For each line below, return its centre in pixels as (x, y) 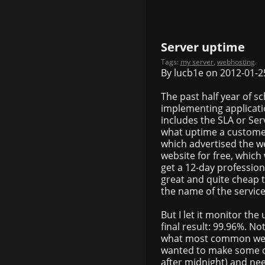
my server (197, 62)
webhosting (236, 62)
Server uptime (203, 47)
